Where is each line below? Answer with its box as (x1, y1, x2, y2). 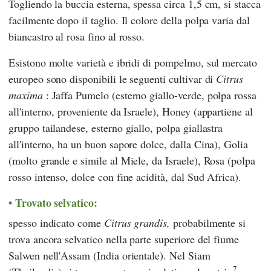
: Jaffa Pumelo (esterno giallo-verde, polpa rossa (42, 88, 256, 103)
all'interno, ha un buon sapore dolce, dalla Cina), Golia (8, 137, 248, 152)
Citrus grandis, (103, 215, 171, 230)
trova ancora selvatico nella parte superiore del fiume (8, 231, 240, 246)
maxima (8, 88, 43, 103)
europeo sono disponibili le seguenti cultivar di (8, 71, 217, 87)
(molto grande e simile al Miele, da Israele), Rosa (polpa (8, 153, 255, 168)
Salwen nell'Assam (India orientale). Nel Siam (8, 247, 211, 263)
